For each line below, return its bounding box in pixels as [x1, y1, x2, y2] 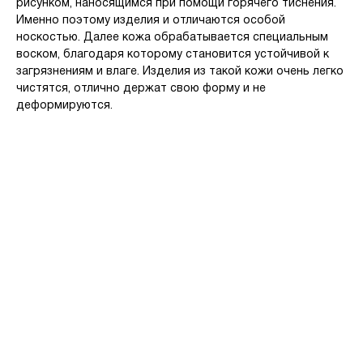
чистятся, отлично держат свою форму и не [16, 83, 266, 95]
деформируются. [16, 100, 113, 112]
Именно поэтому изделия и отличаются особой [16, 15, 285, 27]
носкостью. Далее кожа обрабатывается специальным [16, 32, 328, 44]
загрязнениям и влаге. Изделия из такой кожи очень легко [16, 66, 344, 78]
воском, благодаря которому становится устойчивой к [16, 49, 329, 61]
